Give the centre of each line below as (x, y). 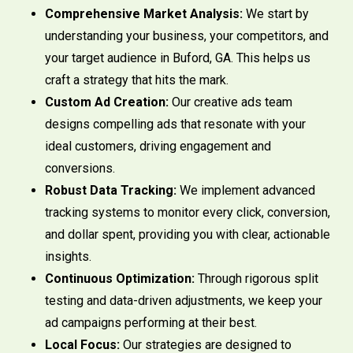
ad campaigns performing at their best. (150, 323)
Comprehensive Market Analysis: (143, 14)
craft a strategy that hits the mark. (136, 80)
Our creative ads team (230, 102)
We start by (275, 14)
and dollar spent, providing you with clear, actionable (187, 235)
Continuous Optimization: (119, 279)
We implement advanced (245, 191)
